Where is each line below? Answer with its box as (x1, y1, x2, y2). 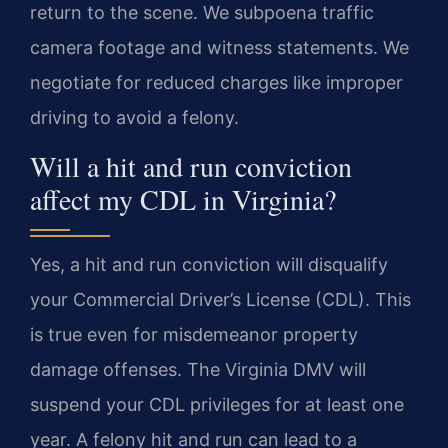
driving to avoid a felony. (30, 107, 239, 129)
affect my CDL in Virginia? (30, 179, 336, 218)
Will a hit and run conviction (30, 146, 352, 185)
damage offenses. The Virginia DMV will (30, 358, 366, 380)
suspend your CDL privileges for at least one (30, 393, 404, 415)
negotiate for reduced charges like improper (30, 72, 403, 94)
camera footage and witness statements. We (30, 37, 409, 59)
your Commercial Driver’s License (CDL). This (30, 288, 411, 310)
